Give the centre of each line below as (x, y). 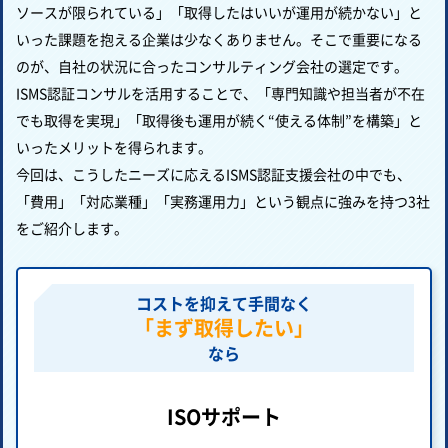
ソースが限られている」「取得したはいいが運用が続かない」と (219, 12)
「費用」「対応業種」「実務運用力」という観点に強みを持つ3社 (223, 201)
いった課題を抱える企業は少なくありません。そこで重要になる (219, 39)
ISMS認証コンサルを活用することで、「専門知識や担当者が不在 (220, 93)
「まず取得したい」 (224, 328)
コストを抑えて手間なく (224, 303)
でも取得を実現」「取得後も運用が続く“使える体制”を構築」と (219, 120)
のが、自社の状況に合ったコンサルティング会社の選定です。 (212, 66)
